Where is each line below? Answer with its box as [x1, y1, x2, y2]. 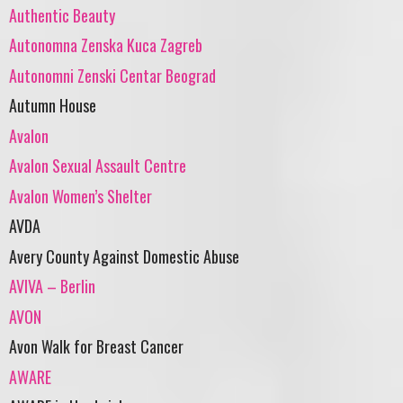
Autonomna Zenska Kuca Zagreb [9, 33, 202, 58]
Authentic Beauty [9, 3, 115, 27]
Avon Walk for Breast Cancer [9, 335, 184, 359]
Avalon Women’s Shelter [9, 184, 152, 208]
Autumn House [9, 94, 96, 118]
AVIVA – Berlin [9, 274, 95, 299]
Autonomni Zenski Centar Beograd [9, 63, 216, 87]
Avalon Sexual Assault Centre [9, 154, 186, 178]
